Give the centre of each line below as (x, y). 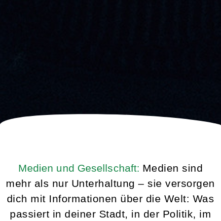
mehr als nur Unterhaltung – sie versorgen (110, 183)
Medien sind (173, 168)
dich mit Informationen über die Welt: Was (110, 198)
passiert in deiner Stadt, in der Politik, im (110, 214)
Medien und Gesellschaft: (79, 168)
